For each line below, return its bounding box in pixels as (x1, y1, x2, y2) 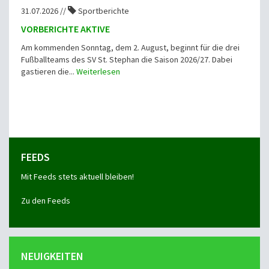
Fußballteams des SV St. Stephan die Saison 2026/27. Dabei (21, 54, 232, 65)
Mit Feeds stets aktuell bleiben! (21, 171, 134, 183)
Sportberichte (76, 5, 129, 17)
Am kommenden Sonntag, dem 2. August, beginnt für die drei (21, 42, 240, 53)
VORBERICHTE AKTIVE (21, 23, 110, 35)
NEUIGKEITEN (21, 249, 83, 264)
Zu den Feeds (21, 195, 70, 207)
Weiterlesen (76, 66, 120, 77)
